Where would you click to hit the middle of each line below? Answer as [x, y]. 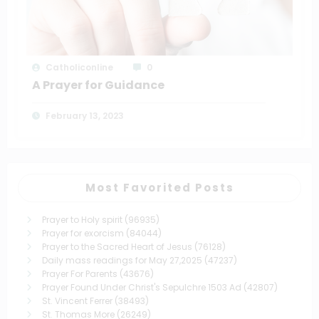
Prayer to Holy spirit [82, 219]
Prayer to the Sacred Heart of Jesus [117, 246]
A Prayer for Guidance [98, 85]
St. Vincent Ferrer [77, 300]
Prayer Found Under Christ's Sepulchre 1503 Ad [142, 287]
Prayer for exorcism [83, 233]
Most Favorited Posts [159, 187]
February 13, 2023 [85, 115]
